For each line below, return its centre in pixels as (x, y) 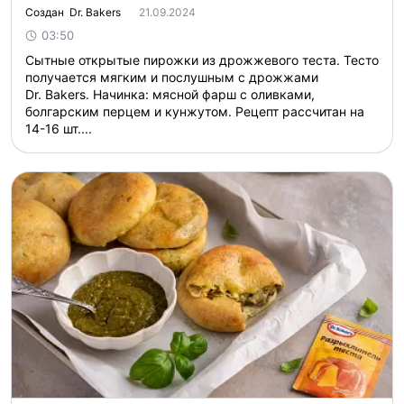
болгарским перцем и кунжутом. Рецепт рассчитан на (195, 111)
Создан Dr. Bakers (73, 12)
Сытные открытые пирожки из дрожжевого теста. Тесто (202, 60)
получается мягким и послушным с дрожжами (172, 77)
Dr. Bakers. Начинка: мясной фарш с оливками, (170, 94)
